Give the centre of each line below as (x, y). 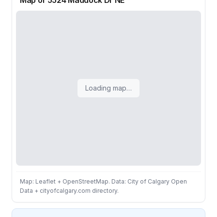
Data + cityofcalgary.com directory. (69, 191)
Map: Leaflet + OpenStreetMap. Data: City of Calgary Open (103, 181)
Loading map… (108, 88)
